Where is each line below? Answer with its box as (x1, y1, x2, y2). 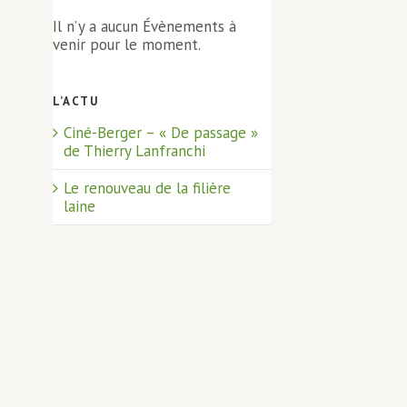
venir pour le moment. (52, 34, 201, 55)
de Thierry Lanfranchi (63, 140, 205, 161)
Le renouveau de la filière (63, 177, 231, 198)
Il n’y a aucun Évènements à (52, 15, 236, 36)
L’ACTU (52, 93, 99, 109)
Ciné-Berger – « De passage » (63, 122, 258, 143)
